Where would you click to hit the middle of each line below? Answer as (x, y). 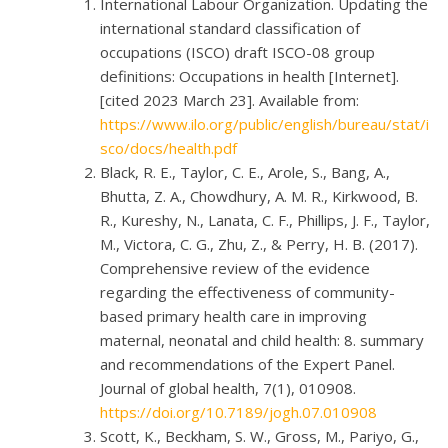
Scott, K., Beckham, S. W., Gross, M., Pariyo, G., (259, 435)
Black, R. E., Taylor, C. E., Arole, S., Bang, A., (245, 171)
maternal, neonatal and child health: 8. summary (262, 339)
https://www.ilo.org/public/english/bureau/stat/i (264, 123)
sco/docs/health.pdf (168, 147)
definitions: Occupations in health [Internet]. (249, 75)
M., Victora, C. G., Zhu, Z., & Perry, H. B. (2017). (259, 243)
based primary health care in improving (233, 315)
